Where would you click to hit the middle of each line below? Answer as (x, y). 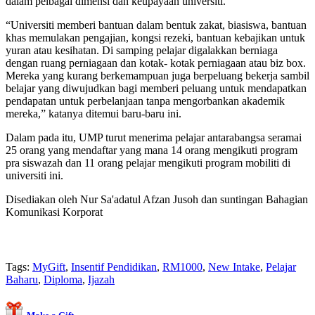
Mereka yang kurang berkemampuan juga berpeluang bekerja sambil (157, 75)
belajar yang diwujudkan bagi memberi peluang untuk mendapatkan (156, 88)
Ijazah (101, 279)
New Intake (234, 266)
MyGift (49, 266)
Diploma (63, 279)
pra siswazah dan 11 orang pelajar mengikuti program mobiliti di (148, 162)
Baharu (22, 279)
